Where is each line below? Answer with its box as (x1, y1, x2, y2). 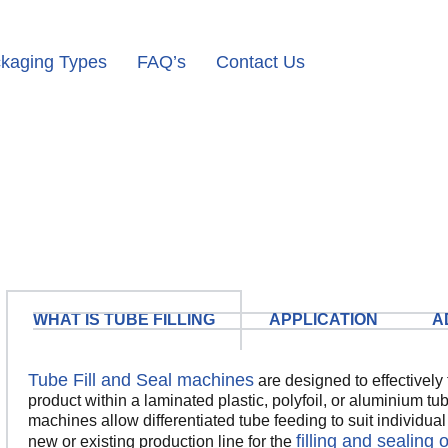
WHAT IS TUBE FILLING (33, 311, 215, 328)
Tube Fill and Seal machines (28, 370, 254, 390)
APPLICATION (269, 311, 378, 328)
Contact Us (216, 52, 305, 72)
